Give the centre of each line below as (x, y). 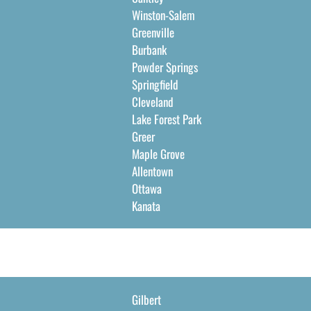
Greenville (153, 32)
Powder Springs (165, 67)
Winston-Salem (163, 15)
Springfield (155, 84)
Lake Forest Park (166, 119)
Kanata (146, 206)
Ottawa (146, 188)
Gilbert (146, 300)
